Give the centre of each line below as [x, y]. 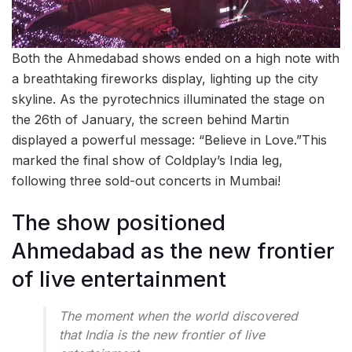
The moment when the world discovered [178, 316]
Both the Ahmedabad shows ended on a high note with [176, 59]
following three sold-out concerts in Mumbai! [146, 181]
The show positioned [119, 223]
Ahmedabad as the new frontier [173, 251]
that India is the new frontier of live [162, 335]
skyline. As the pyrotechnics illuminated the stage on [168, 99]
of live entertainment [119, 280]
